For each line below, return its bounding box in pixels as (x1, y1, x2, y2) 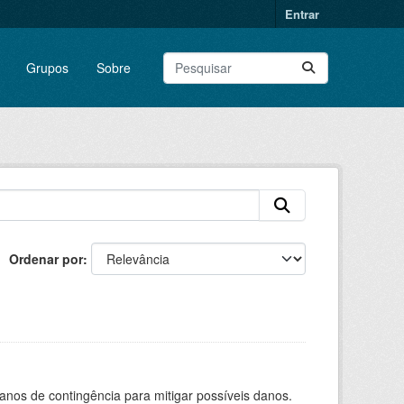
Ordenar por (9, 250, 83, 268)
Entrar (285, 5, 319, 23)
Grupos (25, 58, 69, 77)
